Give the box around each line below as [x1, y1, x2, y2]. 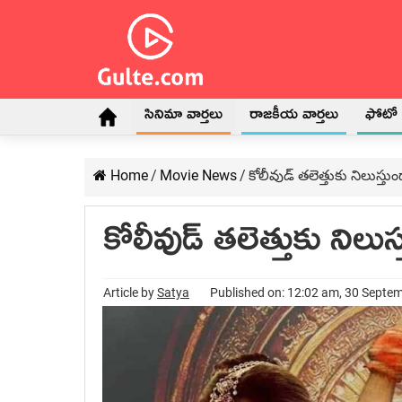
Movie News [160, 167, 237, 184]
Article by [103, 285, 157, 300]
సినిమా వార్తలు [144, 104, 223, 131]
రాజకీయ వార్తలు [249, 104, 338, 131]
